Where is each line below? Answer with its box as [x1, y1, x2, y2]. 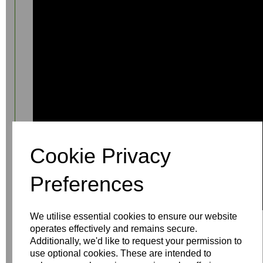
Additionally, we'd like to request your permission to [30, 235, 242, 246]
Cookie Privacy [30, 143, 171, 168]
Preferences [30, 171, 144, 196]
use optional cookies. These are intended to [30, 248, 212, 258]
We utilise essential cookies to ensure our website [30, 211, 238, 221]
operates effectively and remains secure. [30, 223, 198, 234]
